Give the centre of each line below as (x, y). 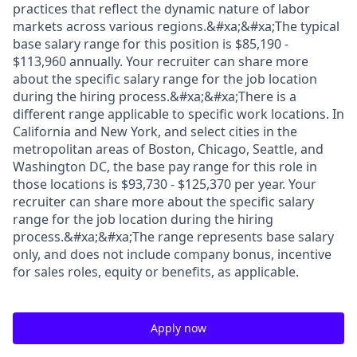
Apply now (178, 328)
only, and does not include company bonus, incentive (172, 254)
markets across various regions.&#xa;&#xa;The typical (176, 26)
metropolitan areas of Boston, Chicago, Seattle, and (168, 149)
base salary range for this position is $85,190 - (151, 44)
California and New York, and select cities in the (155, 131)
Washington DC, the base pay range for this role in (165, 167)
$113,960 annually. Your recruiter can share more (161, 61)
